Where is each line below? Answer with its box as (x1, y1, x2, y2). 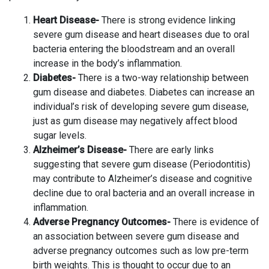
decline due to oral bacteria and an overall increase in (33, 187, 255, 199)
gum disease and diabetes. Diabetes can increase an (33, 86, 255, 98)
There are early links (127, 144, 214, 156)
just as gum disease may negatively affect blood (33, 115, 237, 127)
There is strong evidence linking (99, 14, 235, 26)
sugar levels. (33, 129, 86, 141)
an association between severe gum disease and (33, 230, 239, 242)
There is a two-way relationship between (76, 71, 249, 83)
